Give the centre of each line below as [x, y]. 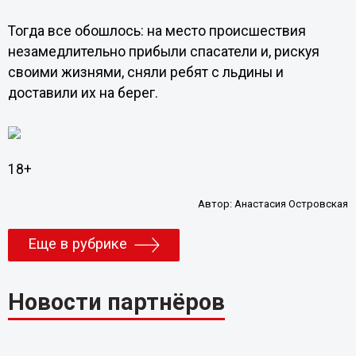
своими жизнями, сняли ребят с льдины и [145, 73]
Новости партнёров [116, 302]
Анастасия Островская [292, 203]
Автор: [217, 203]
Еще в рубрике [77, 244]
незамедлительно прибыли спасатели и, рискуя [163, 52]
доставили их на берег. [83, 93]
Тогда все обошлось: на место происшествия [157, 31]
